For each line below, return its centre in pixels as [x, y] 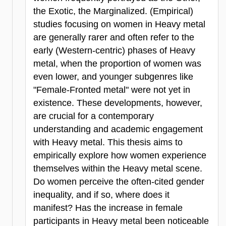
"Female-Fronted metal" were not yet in [112, 90]
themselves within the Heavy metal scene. [118, 169]
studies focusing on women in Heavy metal [119, 24]
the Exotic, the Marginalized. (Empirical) [113, 11]
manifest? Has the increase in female [108, 208]
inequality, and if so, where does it [101, 195]
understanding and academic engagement [118, 129]
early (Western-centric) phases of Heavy [114, 51]
